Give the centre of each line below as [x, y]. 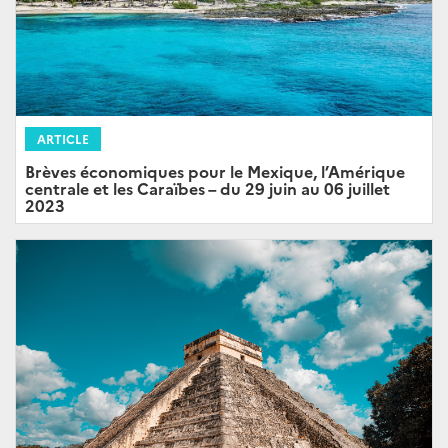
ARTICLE [63, 138]
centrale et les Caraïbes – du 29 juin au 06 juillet [207, 187]
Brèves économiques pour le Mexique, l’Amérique [215, 170]
